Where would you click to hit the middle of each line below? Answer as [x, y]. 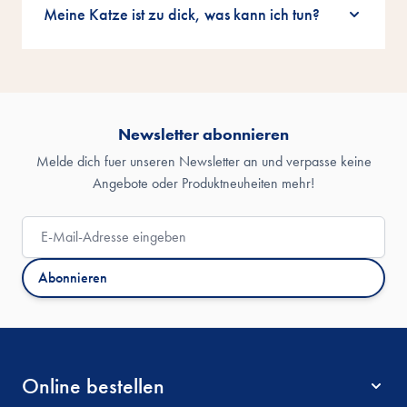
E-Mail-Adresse [65, 226]
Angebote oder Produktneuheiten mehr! [203, 184]
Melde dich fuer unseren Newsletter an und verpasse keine [203, 162]
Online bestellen [93, 386]
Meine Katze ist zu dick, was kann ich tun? [182, 15]
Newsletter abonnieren [203, 134]
